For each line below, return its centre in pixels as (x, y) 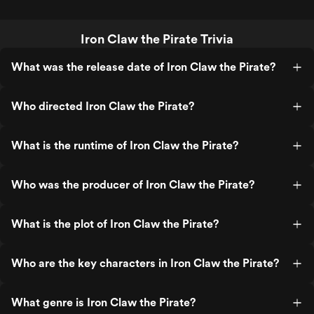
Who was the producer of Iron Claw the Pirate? (133, 185)
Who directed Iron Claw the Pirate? (103, 106)
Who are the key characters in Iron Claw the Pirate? (145, 263)
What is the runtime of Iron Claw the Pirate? (125, 145)
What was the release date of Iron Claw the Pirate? (143, 67)
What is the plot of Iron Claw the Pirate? (115, 224)
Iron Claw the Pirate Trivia (157, 39)
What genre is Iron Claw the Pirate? (103, 302)
